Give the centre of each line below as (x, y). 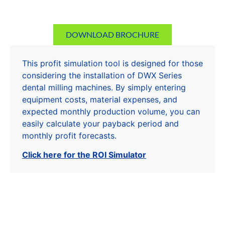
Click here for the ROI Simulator (84, 155)
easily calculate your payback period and (100, 124)
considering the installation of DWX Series (102, 76)
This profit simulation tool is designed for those (113, 64)
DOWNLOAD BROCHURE (113, 35)
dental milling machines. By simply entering (104, 88)
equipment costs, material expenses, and (100, 100)
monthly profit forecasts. (69, 136)
